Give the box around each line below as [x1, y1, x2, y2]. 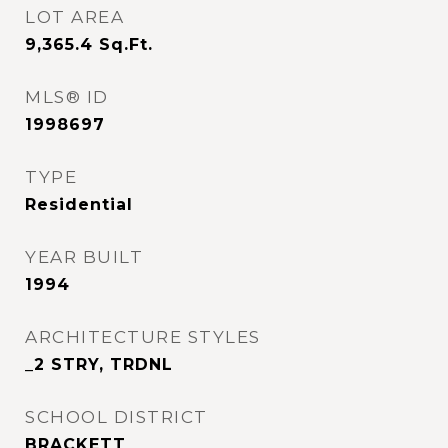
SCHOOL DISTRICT [25, 407, 208, 427]
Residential [25, 195, 133, 214]
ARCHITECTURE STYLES [25, 327, 261, 347]
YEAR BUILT [25, 247, 143, 267]
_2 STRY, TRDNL [25, 355, 173, 374]
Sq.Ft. [99, 35, 153, 54]
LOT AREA [25, 7, 124, 27]
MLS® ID [25, 87, 109, 107]
